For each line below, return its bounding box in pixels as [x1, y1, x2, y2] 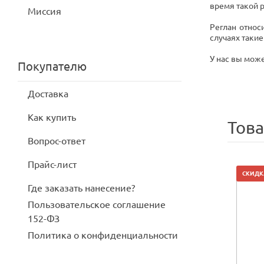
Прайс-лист [28, 159, 77, 170]
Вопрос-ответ [28, 136, 85, 146]
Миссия [28, 6, 61, 16]
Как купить [28, 112, 76, 123]
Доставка [28, 88, 68, 99]
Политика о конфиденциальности [28, 230, 178, 240]
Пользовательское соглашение [28, 199, 166, 210]
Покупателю [18, 60, 87, 74]
